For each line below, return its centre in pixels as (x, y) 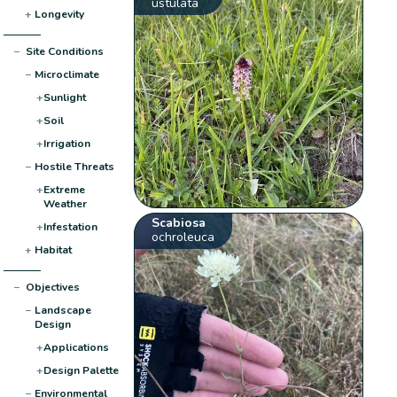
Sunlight (64, 97)
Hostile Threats (74, 166)
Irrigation (66, 143)
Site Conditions (64, 51)
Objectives (52, 287)
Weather (65, 203)
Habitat (53, 249)
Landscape (62, 310)
